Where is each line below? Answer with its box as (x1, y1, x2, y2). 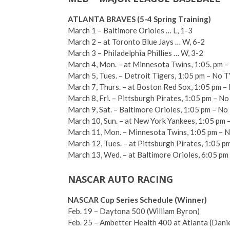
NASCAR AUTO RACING (68, 173, 173, 185)
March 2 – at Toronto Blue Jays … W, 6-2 (68, 37, 205, 46)
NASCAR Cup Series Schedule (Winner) (68, 195, 207, 204)
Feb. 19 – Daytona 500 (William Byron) (68, 206, 200, 216)
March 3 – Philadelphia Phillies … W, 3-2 (68, 48, 203, 57)
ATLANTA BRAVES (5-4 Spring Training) (68, 14, 211, 24)
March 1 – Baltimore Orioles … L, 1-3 (68, 26, 193, 35)
